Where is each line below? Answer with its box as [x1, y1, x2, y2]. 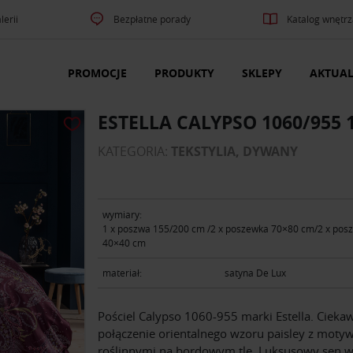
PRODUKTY [154, 65, 214, 81]
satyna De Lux [225, 266, 287, 280]
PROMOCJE [68, 65, 127, 81]
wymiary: [102, 207, 142, 221]
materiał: [102, 266, 142, 280]
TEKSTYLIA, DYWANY [171, 143, 298, 161]
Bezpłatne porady [113, 13, 191, 25]
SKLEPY [242, 65, 282, 81]
